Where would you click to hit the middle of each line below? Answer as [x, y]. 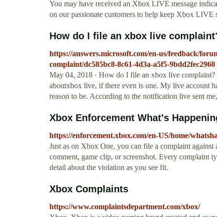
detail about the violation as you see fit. [109, 168]
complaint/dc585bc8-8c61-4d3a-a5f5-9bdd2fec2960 [132, 64]
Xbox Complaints [89, 189]
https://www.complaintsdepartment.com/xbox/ [125, 207]
